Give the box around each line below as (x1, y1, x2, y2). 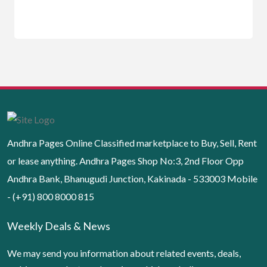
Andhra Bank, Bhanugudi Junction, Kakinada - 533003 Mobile (7, 173, 257, 185)
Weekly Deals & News (7, 219, 110, 233)
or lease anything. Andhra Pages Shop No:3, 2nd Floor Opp (7, 155, 244, 167)
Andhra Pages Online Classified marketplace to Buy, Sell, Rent (7, 137, 257, 149)
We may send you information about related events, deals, (7, 247, 241, 259)
